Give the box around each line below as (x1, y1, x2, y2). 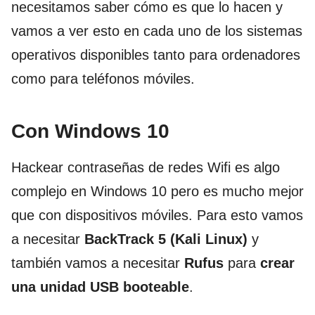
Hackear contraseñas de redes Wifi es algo (11, 159, 280, 175)
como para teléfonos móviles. (11, 70, 195, 86)
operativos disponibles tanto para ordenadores (11, 46, 300, 63)
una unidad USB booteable (11, 278, 189, 295)
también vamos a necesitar (11, 255, 184, 271)
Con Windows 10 (11, 120, 169, 142)
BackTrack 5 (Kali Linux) (84, 231, 247, 247)
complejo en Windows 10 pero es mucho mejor (11, 183, 304, 199)
